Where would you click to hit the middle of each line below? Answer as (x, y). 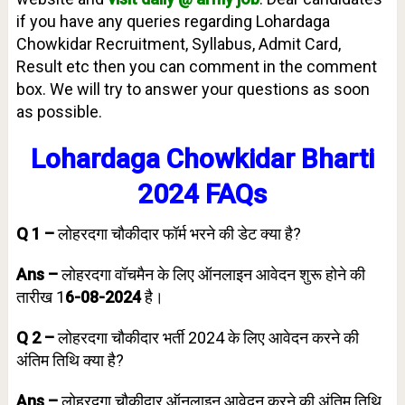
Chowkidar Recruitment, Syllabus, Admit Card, (178, 43)
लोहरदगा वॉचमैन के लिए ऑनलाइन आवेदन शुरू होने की (211, 274)
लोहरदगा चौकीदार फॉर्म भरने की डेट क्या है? (177, 233)
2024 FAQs (202, 193)
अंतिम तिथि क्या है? (70, 360)
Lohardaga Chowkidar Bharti (202, 158)
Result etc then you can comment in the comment (196, 66)
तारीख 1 (40, 297)
